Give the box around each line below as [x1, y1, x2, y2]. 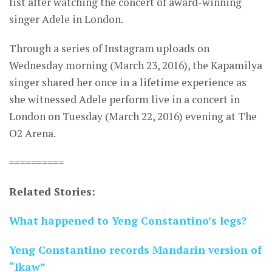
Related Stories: [9, 185, 95, 199]
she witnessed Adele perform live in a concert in [9, 92, 240, 107]
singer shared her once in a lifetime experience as [9, 75, 246, 90]
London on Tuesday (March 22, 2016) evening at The [9, 109, 257, 124]
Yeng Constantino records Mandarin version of [9, 243, 262, 257]
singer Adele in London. [9, 12, 123, 27]
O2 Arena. [9, 126, 56, 141]
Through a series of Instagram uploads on [9, 41, 209, 56]
